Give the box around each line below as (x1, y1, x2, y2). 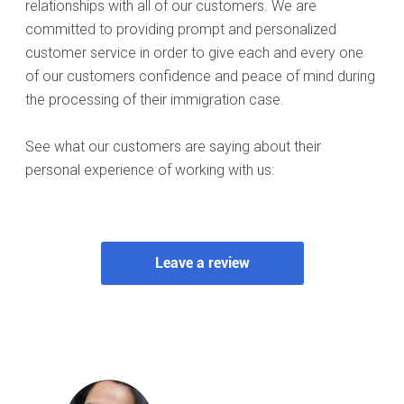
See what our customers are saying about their (25, 138, 321, 155)
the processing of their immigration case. (25, 91, 284, 108)
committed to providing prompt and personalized (25, 21, 336, 38)
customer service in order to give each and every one (25, 44, 363, 61)
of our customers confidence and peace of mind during (25, 68, 375, 85)
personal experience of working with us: (25, 161, 274, 179)
